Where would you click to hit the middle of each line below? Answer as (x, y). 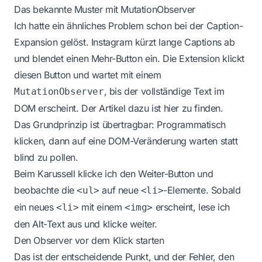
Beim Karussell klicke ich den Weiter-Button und (114, 173)
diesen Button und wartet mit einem (88, 75)
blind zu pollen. (46, 157)
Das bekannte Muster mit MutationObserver (105, 9)
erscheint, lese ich (192, 207)
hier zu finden (192, 108)
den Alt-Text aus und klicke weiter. (86, 224)
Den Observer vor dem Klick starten (89, 240)
